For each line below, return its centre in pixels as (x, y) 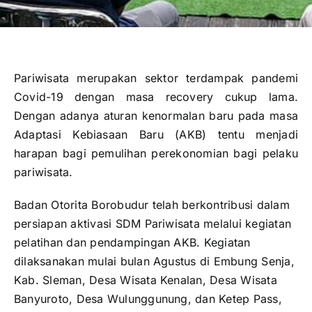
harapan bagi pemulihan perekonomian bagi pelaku (156, 154)
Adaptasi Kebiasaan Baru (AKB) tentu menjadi (156, 135)
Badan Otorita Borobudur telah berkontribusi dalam (152, 205)
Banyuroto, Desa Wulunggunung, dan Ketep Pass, (148, 299)
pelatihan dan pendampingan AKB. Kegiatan (132, 243)
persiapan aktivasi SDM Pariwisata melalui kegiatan (153, 224)
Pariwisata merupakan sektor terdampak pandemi (156, 78)
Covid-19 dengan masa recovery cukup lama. (156, 97)
